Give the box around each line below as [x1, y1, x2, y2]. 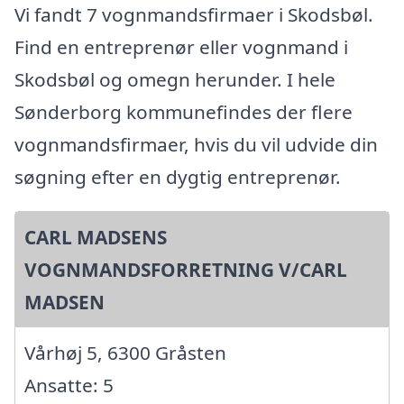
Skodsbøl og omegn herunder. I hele [14, 66, 335, 92]
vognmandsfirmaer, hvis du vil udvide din [14, 131, 378, 157]
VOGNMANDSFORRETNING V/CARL [24, 256, 347, 282]
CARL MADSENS [24, 224, 167, 250]
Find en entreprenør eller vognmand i [14, 33, 348, 60]
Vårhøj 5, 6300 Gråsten [24, 339, 226, 365]
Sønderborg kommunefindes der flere [14, 98, 353, 124]
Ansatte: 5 [24, 372, 114, 398]
